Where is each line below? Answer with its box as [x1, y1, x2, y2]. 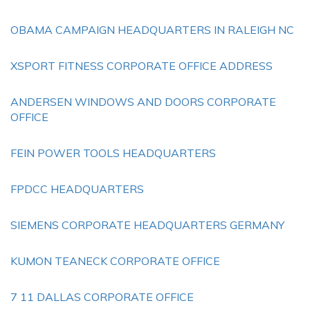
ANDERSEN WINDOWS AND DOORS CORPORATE [10, 95, 276, 109]
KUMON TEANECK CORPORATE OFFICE [10, 254, 220, 268]
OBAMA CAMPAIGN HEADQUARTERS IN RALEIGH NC [10, 23, 294, 37]
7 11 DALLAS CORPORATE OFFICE [10, 290, 194, 304]
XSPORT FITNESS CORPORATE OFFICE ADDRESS [10, 59, 273, 73]
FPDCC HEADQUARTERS [10, 182, 144, 196]
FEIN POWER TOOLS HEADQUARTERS [10, 146, 216, 160]
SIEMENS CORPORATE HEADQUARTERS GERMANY [10, 218, 284, 232]
